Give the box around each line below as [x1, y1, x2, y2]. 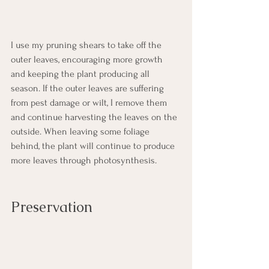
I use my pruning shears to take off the [11, 40, 164, 51]
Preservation [11, 198, 92, 217]
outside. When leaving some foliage [11, 126, 152, 138]
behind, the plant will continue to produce [11, 141, 177, 152]
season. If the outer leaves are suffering [11, 83, 166, 94]
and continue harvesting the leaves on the [11, 112, 180, 123]
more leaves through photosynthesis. [11, 155, 159, 166]
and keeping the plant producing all [11, 68, 152, 80]
